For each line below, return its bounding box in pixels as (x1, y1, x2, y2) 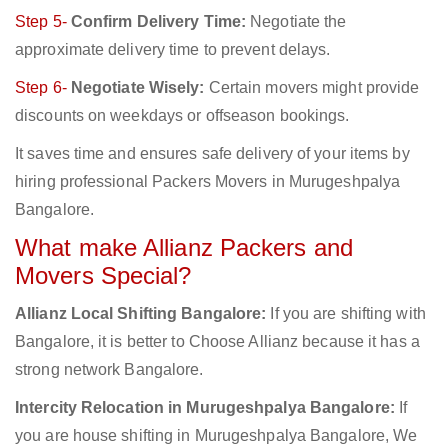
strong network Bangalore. (15, 361, 204, 379)
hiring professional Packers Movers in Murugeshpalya (15, 173, 401, 191)
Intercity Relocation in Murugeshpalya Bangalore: (15, 399, 395, 417)
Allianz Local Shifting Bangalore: (15, 305, 267, 323)
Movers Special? (15, 262, 192, 290)
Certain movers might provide (204, 79, 420, 97)
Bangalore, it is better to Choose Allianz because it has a (15, 333, 420, 351)
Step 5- (15, 13, 71, 31)
